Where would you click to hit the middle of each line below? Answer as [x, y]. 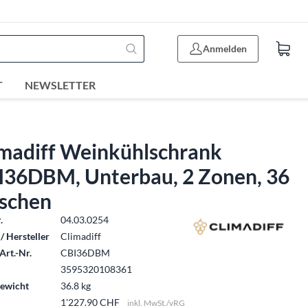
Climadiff [81, 236]
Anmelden [225, 48]
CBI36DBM [86, 253]
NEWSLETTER [60, 85]
